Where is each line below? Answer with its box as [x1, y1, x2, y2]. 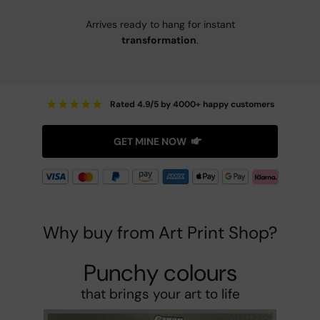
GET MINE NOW [114, 135, 186, 149]
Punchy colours [83, 257, 237, 288]
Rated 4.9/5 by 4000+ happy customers [110, 98, 274, 110]
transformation [121, 34, 196, 47]
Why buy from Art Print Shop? [43, 221, 277, 244]
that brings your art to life [80, 284, 240, 303]
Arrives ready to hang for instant [85, 18, 235, 31]
